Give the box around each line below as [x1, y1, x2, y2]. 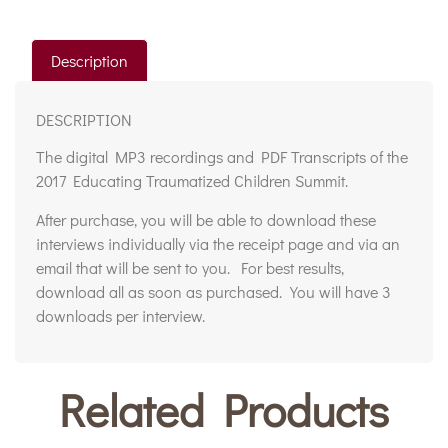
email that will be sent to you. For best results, [36, 256, 344, 278]
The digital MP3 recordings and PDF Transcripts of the [36, 146, 408, 168]
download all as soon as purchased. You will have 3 [36, 280, 391, 302]
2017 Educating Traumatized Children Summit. [36, 170, 348, 192]
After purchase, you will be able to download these [36, 208, 376, 230]
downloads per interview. [36, 304, 205, 326]
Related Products [59, 380, 389, 440]
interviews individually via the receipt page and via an [36, 232, 400, 254]
